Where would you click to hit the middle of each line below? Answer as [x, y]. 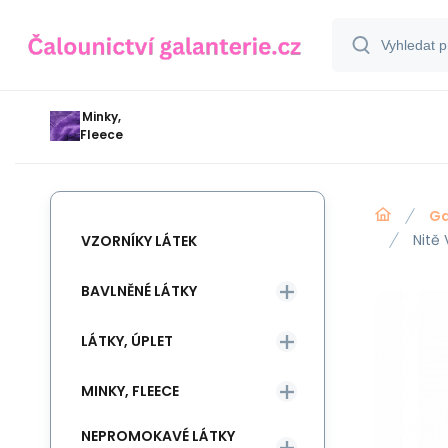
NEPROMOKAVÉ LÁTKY [158, 436]
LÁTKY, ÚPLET [127, 340]
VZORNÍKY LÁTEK [139, 240]
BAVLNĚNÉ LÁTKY [139, 290]
